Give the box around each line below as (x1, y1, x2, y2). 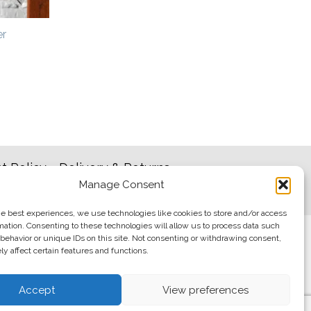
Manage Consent (78, 178, 164, 191)
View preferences (162, 283, 249, 296)
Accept (19, 283, 56, 296)
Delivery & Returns (58, 160, 170, 175)
